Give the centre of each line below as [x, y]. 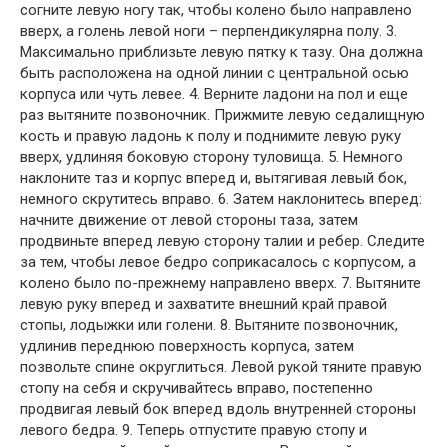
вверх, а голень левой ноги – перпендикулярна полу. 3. [208, 30]
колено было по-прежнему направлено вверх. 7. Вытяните [220, 282]
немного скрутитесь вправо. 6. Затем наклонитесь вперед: [221, 198]
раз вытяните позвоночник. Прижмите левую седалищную [222, 114]
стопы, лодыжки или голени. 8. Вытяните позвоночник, [209, 324]
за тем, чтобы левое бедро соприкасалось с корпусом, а [218, 261]
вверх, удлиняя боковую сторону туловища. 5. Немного [211, 156]
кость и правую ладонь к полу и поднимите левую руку [210, 135]
